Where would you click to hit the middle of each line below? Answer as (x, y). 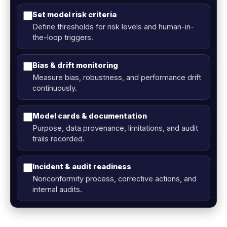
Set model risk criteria (74, 15)
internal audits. (57, 190)
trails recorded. (59, 139)
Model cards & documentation (90, 116)
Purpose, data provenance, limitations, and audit (115, 128)
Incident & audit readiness (82, 167)
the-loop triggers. (63, 37)
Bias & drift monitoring (75, 65)
